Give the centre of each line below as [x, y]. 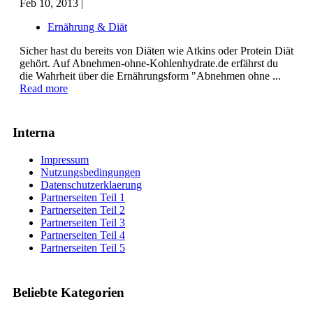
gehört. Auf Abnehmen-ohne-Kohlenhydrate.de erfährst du [149, 63]
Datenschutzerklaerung [91, 184]
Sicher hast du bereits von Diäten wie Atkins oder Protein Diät [156, 50]
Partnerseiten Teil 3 [83, 222]
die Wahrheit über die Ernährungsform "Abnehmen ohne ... [150, 75]
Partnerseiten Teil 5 [83, 247]
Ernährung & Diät [87, 27]
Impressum [65, 159]
